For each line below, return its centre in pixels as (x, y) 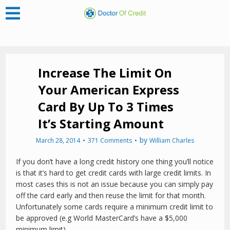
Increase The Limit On (105, 73)
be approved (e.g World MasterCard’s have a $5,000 (102, 218)
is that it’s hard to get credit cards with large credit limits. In (114, 173)
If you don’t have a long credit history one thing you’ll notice (115, 161)
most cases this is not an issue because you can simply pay (115, 184)
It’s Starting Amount (101, 123)
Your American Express (108, 90)
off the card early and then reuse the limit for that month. (111, 195)
